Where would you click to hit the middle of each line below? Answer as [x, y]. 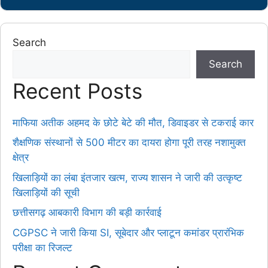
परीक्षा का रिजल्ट [42, 247]
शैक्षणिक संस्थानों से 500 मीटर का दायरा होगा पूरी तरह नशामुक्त [129, 142]
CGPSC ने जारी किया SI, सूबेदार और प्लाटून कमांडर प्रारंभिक [128, 232]
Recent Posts [77, 91]
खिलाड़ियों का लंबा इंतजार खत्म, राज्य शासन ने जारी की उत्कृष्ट [127, 177]
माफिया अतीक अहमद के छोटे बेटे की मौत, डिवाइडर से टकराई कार [133, 122]
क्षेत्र [21, 157]
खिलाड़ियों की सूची [46, 192]
